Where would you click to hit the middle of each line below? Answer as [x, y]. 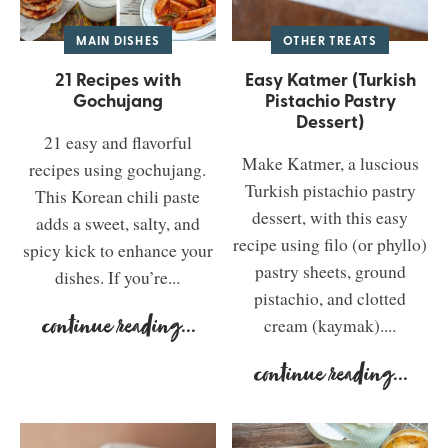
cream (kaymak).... [330, 326]
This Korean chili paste [118, 197]
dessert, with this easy [330, 218]
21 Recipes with [117, 79]
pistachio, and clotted [330, 299]
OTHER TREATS [330, 41]
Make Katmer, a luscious [330, 164]
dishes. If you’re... [118, 278]
